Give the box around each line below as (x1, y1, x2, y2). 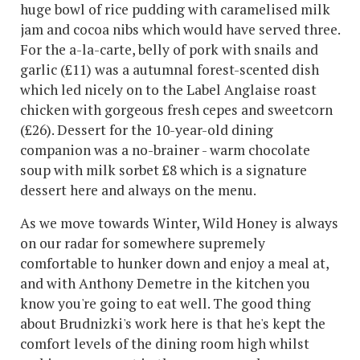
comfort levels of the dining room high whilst (20, 334, 309, 354)
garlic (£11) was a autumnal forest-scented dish (20, 60, 319, 80)
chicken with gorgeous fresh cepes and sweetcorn (20, 100, 333, 120)
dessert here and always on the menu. (20, 181, 256, 200)
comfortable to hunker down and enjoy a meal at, (20, 254, 329, 273)
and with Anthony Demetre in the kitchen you (20, 274, 310, 293)
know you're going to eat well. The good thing (20, 294, 311, 313)
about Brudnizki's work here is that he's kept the (20, 314, 325, 333)
